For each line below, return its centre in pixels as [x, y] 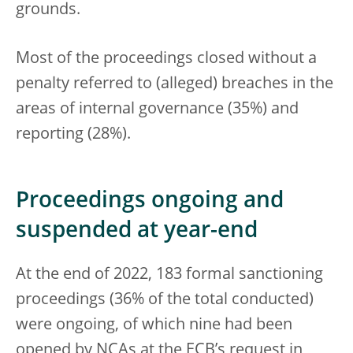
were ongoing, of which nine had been [154, 326]
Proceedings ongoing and [150, 202]
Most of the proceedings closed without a [166, 59]
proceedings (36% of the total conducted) [165, 301]
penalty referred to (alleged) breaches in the [175, 85]
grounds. [48, 11]
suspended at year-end [137, 232]
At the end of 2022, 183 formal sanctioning [169, 275]
